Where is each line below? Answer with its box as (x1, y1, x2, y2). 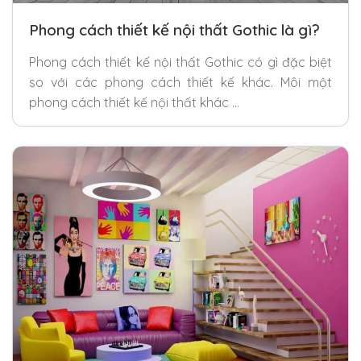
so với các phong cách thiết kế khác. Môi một (29, 73, 332, 90)
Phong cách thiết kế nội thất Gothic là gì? (29, 19, 320, 39)
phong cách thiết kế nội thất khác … (29, 93, 239, 110)
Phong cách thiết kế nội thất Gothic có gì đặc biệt (29, 53, 332, 70)
